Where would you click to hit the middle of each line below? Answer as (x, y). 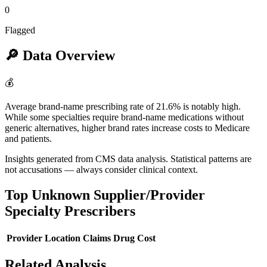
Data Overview (67, 55)
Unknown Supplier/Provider (118, 195)
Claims (97, 238)
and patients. (28, 138)
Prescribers (98, 211)
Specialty (33, 211)
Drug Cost (134, 238)
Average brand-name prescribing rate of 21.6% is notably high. (123, 106)
